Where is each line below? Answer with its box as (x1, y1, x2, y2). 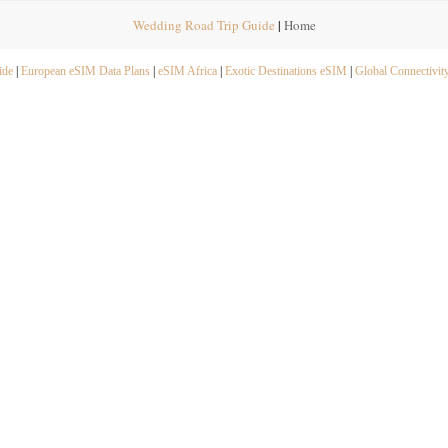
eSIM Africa (158, 64, 217, 78)
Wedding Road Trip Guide (132, 16, 275, 34)
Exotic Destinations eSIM (225, 64, 347, 78)
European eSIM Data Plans (21, 64, 150, 78)
